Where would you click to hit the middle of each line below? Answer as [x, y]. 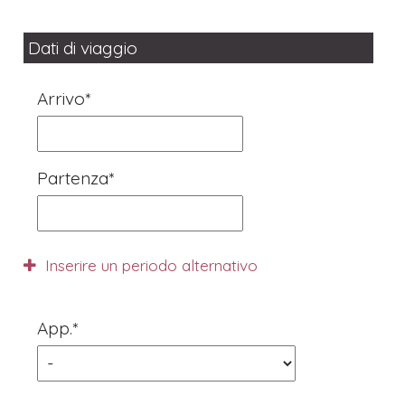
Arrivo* [64, 99]
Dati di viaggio [83, 48]
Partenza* [76, 179]
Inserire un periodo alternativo [150, 266]
